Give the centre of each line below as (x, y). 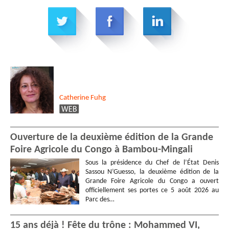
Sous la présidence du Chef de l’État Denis (152, 163)
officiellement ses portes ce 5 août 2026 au (152, 190)
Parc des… (100, 199)
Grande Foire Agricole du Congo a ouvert (152, 181)
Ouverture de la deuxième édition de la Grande (112, 137)
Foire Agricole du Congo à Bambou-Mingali (101, 150)
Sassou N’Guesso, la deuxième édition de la (152, 172)
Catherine (75, 98)
